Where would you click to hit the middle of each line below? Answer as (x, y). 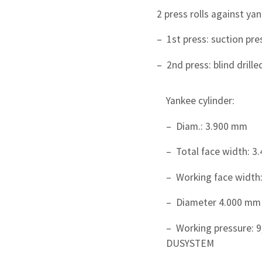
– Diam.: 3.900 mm (207, 126)
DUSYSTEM (190, 243)
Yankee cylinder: (200, 100)
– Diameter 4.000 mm (213, 203)
